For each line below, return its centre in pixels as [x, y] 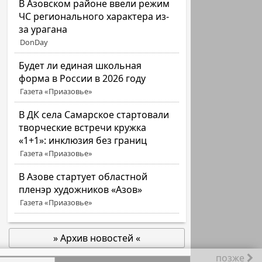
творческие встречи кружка [83, 127]
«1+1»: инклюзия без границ [83, 140]
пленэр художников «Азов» [81, 189]
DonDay [34, 42]
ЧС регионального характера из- [94, 16]
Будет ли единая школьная [80, 65]
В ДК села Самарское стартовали [94, 115]
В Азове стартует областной [83, 177]
